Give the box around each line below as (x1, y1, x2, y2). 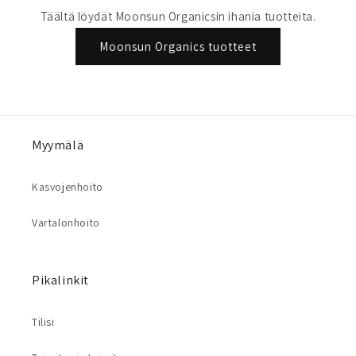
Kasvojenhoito (32, 180, 103, 194)
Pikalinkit (32, 272, 89, 288)
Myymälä (32, 137, 84, 153)
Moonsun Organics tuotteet (99, 38, 257, 54)
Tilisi (32, 315, 55, 329)
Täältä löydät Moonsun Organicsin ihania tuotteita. (40, 9, 316, 24)
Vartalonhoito (32, 215, 100, 230)
